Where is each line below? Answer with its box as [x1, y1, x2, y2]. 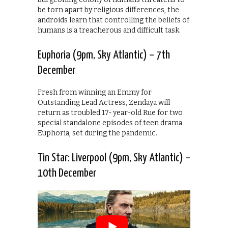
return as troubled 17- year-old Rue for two [38, 108, 183, 118]
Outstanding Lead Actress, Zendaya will [38, 98, 170, 107]
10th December [38, 167, 96, 180]
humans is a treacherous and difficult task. [38, 26, 181, 35]
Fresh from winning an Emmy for [38, 88, 152, 97]
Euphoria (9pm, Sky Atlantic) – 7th [38, 49, 170, 62]
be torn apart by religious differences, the [38, 6, 179, 15]
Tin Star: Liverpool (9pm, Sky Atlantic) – [38, 152, 190, 164]
